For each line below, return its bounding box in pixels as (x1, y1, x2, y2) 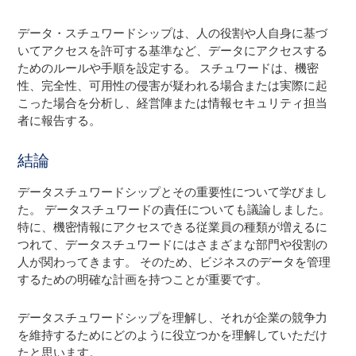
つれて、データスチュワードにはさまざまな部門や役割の (17, 237, 328, 252)
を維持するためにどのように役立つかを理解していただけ (17, 327, 328, 342)
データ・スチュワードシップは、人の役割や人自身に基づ (17, 25, 328, 41)
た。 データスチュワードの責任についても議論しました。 (17, 202, 331, 217)
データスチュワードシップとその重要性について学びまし (17, 184, 328, 199)
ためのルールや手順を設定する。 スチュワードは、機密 (17, 60, 319, 75)
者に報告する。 (17, 113, 102, 128)
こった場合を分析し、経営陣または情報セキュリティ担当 (17, 95, 328, 110)
